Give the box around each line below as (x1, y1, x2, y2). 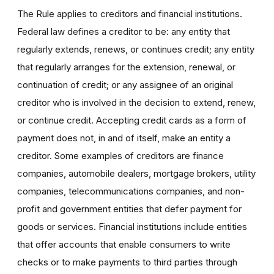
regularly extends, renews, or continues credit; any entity (17, 43, 254, 55)
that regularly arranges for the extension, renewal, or (17, 61, 235, 73)
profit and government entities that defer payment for (17, 202, 242, 215)
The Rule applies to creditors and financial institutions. (17, 7, 242, 20)
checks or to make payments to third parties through (17, 256, 237, 268)
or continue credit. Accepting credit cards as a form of (17, 114, 246, 126)
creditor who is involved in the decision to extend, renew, (17, 96, 256, 108)
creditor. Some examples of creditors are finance (17, 149, 224, 161)
